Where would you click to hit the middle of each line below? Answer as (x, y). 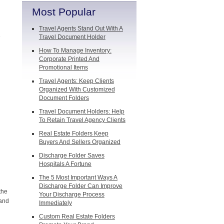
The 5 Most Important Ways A (78, 177)
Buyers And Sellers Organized (79, 142)
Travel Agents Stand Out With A (81, 28)
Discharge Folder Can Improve (80, 186)
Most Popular (63, 12)
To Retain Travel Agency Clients (82, 120)
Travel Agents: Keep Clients (76, 81)
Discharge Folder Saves (71, 155)
